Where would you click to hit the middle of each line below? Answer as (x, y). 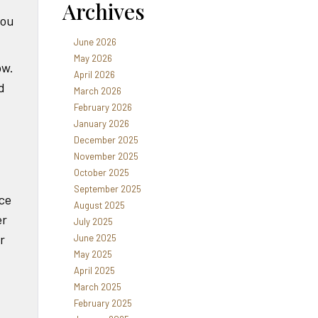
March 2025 (97, 287)
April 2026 (94, 75)
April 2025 (94, 270)
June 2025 (95, 238)
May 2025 (93, 254)
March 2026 (97, 91)
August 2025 (99, 205)
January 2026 (101, 124)
